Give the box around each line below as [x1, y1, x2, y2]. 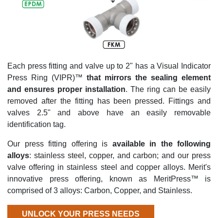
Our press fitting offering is [7, 139, 112, 148]
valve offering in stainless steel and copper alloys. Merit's [7, 163, 211, 171]
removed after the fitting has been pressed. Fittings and [7, 96, 211, 105]
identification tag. [7, 120, 68, 128]
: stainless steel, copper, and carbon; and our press [29, 151, 211, 160]
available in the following [112, 139, 211, 148]
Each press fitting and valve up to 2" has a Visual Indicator [7, 61, 211, 70]
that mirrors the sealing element [87, 73, 211, 82]
